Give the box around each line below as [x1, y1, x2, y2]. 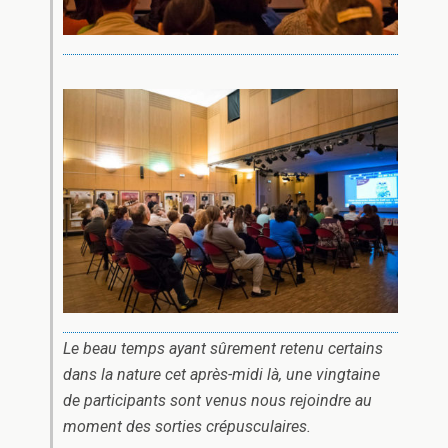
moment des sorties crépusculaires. [63, 416, 311, 436]
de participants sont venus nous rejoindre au [63, 390, 372, 410]
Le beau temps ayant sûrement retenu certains [63, 338, 383, 358]
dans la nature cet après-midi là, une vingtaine [63, 364, 380, 384]
